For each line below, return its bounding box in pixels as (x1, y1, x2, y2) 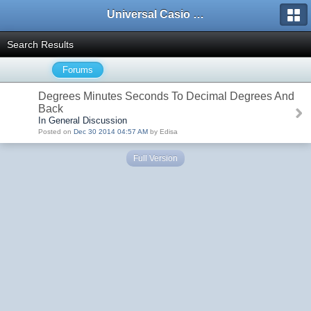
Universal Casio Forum (193, 8, 204, 20)
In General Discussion (38, 115, 127, 126)
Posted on (38, 128, 74, 135)
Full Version (133, 153, 178, 163)
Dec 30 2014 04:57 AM (74, 128, 148, 135)
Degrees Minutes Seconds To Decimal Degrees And (38, 90, 294, 102)
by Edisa (148, 128, 178, 135)
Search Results (7, 39, 74, 50)
